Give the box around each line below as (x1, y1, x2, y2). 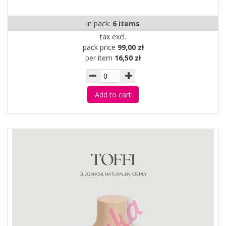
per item (85, 53, 115, 63)
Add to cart (95, 90, 131, 99)
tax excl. (100, 32, 126, 41)
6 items (112, 19, 140, 28)
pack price (82, 42, 118, 52)
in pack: (86, 19, 112, 28)
